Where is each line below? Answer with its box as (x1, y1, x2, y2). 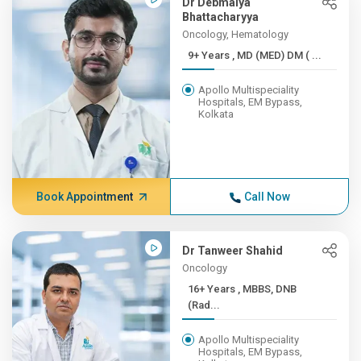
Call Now (243, 190, 290, 203)
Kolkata (198, 108, 234, 120)
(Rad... (188, 299, 221, 311)
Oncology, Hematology (182, 28, 289, 40)
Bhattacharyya (182, 10, 259, 23)
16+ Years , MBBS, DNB (188, 283, 239, 295)
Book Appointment (35, 190, 133, 203)
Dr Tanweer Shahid (182, 244, 284, 257)
